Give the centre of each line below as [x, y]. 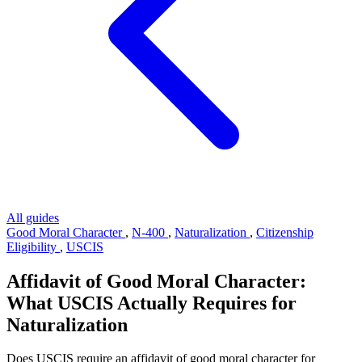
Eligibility [33, 246]
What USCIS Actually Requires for [152, 303]
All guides [33, 217]
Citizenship [285, 232]
